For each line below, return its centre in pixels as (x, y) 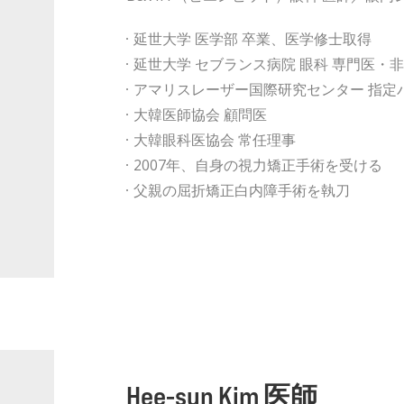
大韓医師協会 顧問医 (200, 115)
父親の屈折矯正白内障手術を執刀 (241, 190)
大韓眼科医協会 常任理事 (214, 140)
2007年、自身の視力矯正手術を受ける (257, 165)
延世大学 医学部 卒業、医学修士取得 (252, 39)
